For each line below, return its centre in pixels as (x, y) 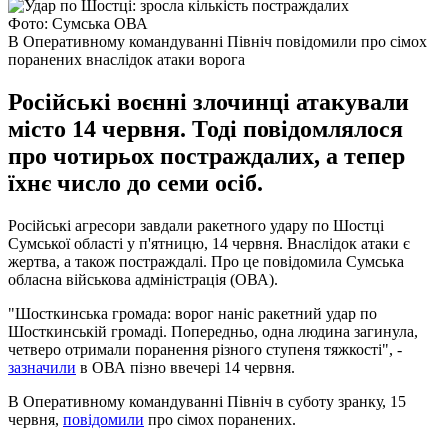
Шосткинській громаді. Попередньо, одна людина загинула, (213, 331)
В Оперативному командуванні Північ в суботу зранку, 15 (207, 401)
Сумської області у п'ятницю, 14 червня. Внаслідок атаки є (209, 243)
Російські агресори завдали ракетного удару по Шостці (196, 225)
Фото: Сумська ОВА (78, 23)
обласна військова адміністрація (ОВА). (143, 279)
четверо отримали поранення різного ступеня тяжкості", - (205, 349)
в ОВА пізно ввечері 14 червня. (185, 367)
